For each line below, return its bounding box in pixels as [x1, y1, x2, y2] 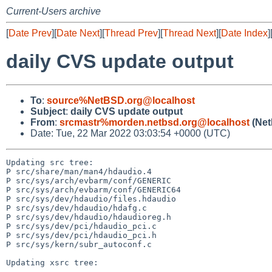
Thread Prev [104, 28, 158, 38]
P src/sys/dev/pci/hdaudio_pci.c [6, 221, 157, 231]
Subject [30, 106, 66, 117]
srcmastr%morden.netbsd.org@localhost [59, 117, 250, 127]
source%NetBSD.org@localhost [47, 95, 195, 106]
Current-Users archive [6, 6, 101, 16]
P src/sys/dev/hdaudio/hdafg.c [6, 203, 147, 212]
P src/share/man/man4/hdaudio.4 [6, 166, 152, 176]
